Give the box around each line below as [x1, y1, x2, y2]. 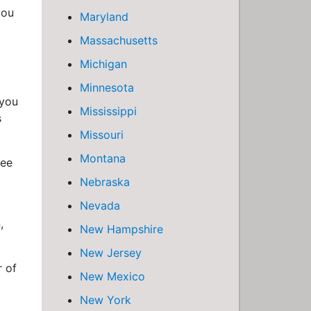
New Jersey [80, 246, 142, 260]
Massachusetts [80, 33, 158, 47]
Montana [80, 151, 126, 165]
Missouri [80, 128, 124, 142]
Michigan [80, 57, 127, 71]
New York [80, 293, 131, 307]
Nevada [80, 199, 120, 212]
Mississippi [80, 104, 137, 118]
